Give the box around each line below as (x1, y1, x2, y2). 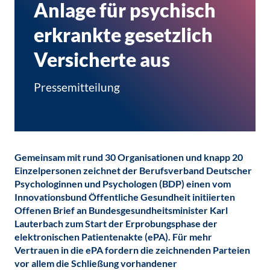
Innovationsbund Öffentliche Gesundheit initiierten (14, 191, 235, 202)
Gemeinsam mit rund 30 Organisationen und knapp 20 (14, 151, 243, 163)
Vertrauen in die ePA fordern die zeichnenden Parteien (14, 244, 250, 256)
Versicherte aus (34, 48, 170, 71)
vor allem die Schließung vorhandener (14, 257, 177, 269)
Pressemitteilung (34, 80, 120, 94)
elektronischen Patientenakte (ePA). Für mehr (14, 231, 212, 242)
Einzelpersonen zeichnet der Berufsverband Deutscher (14, 165, 252, 176)
